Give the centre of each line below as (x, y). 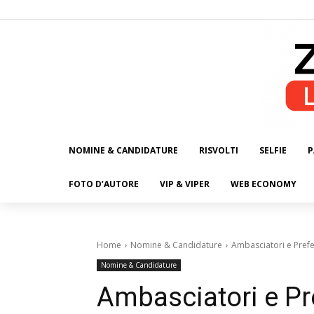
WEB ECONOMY (264, 184)
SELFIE (273, 151)
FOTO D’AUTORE (104, 184)
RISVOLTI (219, 151)
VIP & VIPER (185, 184)
